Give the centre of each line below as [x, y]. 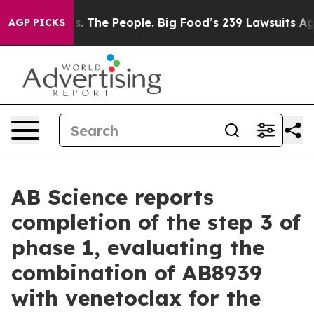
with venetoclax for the [136, 298]
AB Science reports [112, 197]
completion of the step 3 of [156, 222]
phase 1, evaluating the [138, 247]
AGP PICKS [37, 22]
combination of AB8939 [137, 273]
